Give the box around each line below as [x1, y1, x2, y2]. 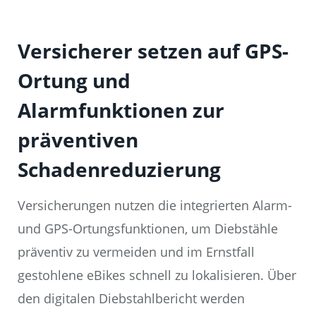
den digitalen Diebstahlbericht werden [18, 290, 245, 308]
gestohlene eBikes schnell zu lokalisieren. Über [18, 267, 296, 284]
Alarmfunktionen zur [18, 97, 224, 124]
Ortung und [18, 67, 130, 95]
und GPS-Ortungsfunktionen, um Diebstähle [18, 220, 278, 238]
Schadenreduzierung [18, 156, 221, 183]
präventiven [18, 126, 138, 154]
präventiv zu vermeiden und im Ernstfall [18, 243, 255, 261]
